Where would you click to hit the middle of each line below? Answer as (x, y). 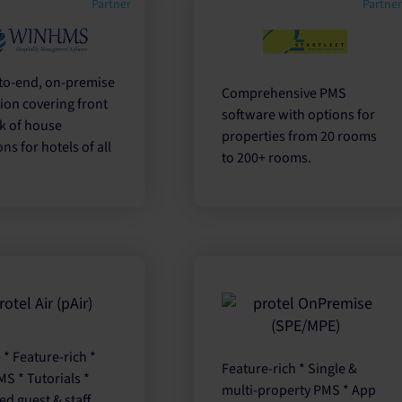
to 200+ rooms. (267, 158)
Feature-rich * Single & (290, 368)
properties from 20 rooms (300, 137)
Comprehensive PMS (284, 94)
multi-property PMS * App (299, 390)
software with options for (299, 115)
